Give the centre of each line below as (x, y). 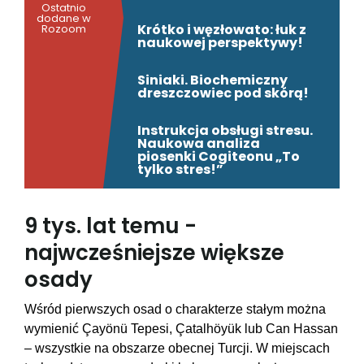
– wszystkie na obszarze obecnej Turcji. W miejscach (177, 349)
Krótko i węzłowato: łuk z (222, 30)
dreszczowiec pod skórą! (223, 93)
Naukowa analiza (199, 144)
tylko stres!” (180, 170)
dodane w (64, 18)
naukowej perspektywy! (220, 43)
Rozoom (64, 28)
